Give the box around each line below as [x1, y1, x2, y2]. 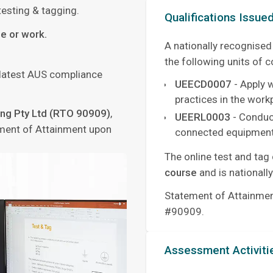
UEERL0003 [175, 111, 230, 124]
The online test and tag [165, 151, 272, 163]
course [165, 166, 197, 179]
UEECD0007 [175, 78, 232, 91]
